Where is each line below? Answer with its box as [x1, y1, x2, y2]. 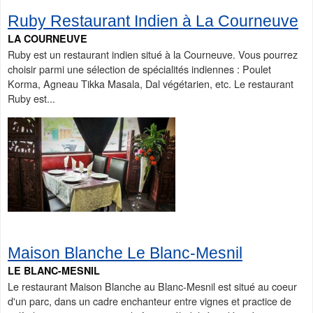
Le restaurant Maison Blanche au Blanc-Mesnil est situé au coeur [8, 278, 297, 293]
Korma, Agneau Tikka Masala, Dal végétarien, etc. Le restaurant [8, 76, 293, 92]
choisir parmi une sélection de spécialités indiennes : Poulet [8, 61, 271, 77]
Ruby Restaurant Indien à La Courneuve [8, 12, 298, 31]
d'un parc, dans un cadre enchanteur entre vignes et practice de [8, 293, 291, 308]
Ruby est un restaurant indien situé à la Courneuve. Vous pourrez [8, 47, 298, 62]
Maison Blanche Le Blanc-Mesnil [8, 243, 242, 262]
